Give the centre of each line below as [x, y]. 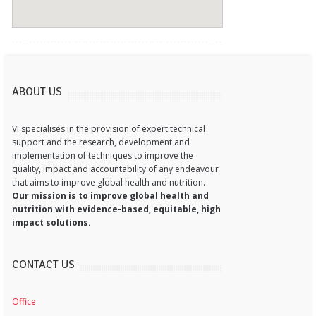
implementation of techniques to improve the [103, 155]
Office [24, 301]
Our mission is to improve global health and [110, 195]
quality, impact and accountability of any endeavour [115, 169]
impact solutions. [51, 222]
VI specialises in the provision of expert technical [109, 128]
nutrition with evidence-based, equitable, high [116, 209]
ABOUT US [37, 91]
